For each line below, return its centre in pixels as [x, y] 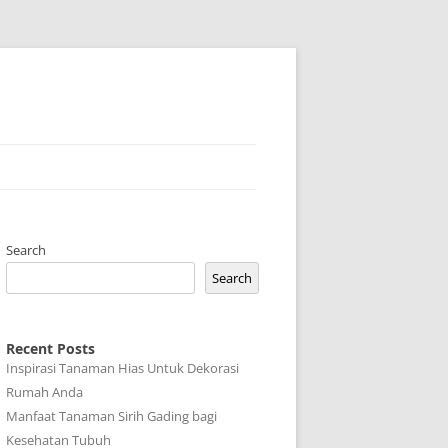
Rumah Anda [44, 392]
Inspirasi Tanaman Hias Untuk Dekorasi [122, 368]
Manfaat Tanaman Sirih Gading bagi [111, 416]
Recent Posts [50, 348]
